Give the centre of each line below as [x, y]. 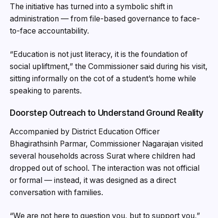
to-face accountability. [49, 31]
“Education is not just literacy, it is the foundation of [99, 54]
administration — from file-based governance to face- [105, 19]
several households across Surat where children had [102, 156]
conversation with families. [56, 193]
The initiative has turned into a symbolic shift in [91, 7]
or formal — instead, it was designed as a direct [93, 181]
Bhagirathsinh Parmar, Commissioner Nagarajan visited [106, 144]
